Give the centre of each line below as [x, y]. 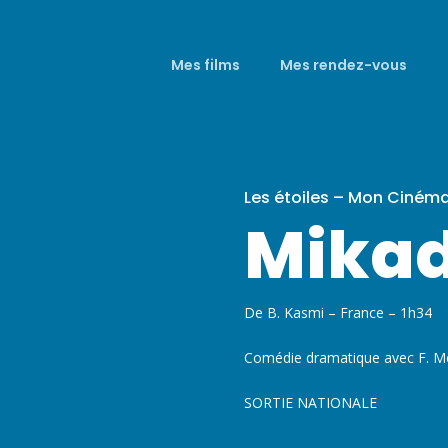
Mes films [205, 65]
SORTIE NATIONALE [310, 403]
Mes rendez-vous [343, 65]
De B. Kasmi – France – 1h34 [338, 313]
